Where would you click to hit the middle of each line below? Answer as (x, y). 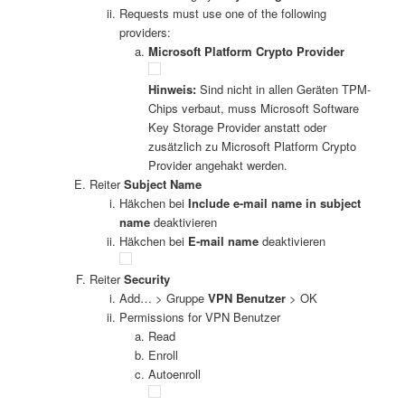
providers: (145, 33)
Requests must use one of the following (222, 14)
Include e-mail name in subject (274, 203)
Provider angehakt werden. (218, 165)
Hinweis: (173, 89)
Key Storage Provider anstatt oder (238, 127)
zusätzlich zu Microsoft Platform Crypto (253, 146)
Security (147, 279)
